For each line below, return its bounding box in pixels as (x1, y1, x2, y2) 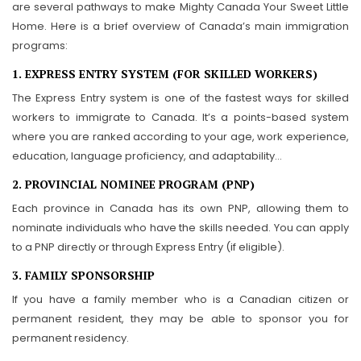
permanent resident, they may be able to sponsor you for (12, 311, 349, 326)
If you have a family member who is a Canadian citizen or (12, 292, 349, 307)
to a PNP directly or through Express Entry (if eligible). (12, 239, 284, 255)
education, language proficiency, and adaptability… (12, 148, 282, 164)
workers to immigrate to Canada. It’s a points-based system (12, 110, 349, 125)
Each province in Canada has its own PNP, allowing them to (12, 201, 349, 216)
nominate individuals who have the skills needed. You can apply (12, 220, 349, 235)
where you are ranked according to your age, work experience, (12, 129, 349, 144)
